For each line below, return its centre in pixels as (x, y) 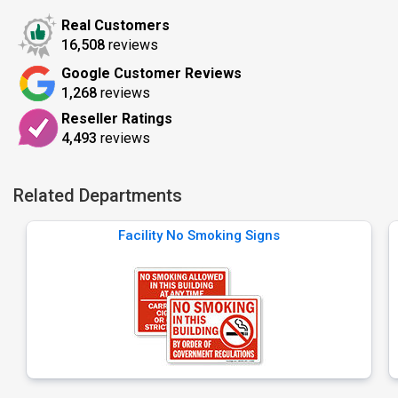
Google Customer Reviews (151, 73)
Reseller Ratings (117, 118)
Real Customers (115, 25)
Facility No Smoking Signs (199, 235)
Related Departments (98, 195)
